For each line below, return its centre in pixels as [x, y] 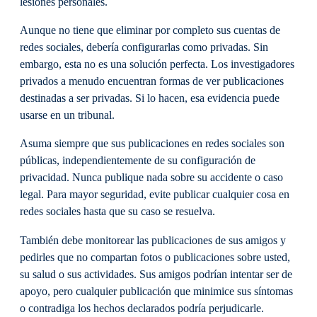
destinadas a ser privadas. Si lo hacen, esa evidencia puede [150, 99]
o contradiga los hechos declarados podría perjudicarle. [143, 308]
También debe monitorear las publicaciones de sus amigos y [153, 240]
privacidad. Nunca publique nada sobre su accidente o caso [151, 178]
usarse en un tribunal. [69, 116]
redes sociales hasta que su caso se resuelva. [119, 212]
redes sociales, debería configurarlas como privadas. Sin [144, 48]
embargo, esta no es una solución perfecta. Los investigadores [157, 65]
